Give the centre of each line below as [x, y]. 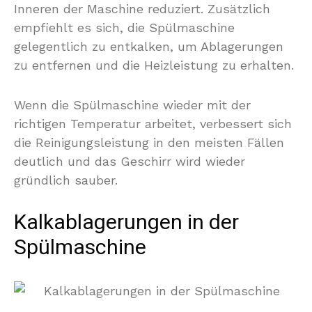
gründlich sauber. [66, 180]
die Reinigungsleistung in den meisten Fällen [149, 142]
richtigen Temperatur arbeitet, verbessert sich [153, 124]
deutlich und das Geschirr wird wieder [130, 161]
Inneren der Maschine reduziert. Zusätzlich [142, 9]
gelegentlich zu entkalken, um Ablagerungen [149, 46]
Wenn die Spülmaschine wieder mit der [132, 105]
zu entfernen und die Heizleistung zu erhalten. [154, 65]
